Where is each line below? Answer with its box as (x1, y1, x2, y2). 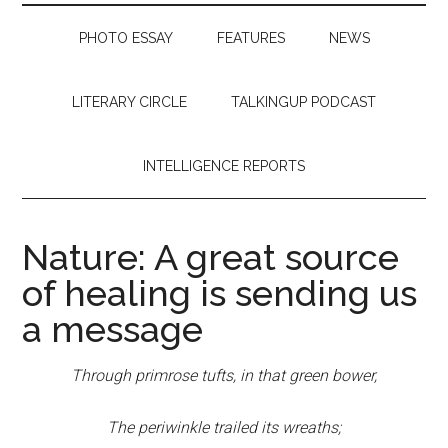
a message (22, 308, 204, 350)
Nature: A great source (22, 236, 400, 278)
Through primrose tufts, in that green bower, (71, 366, 377, 385)
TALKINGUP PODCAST (231, 94, 376, 110)
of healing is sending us (22, 272, 418, 314)
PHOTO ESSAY (78, 30, 173, 46)
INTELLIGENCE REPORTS (143, 158, 305, 174)
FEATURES (216, 30, 285, 46)
